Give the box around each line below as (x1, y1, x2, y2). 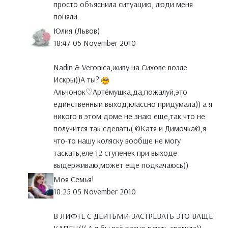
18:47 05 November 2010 (53, 38, 136, 48)
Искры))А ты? (53, 74, 101, 85)
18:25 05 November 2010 (53, 186, 136, 197)
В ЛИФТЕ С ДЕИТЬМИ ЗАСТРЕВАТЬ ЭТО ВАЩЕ (53, 211, 213, 221)
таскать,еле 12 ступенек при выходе (53, 148, 177, 158)
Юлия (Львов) (53, 25, 100, 36)
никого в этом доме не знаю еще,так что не (53, 111, 205, 122)
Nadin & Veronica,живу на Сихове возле (53, 62, 187, 73)
